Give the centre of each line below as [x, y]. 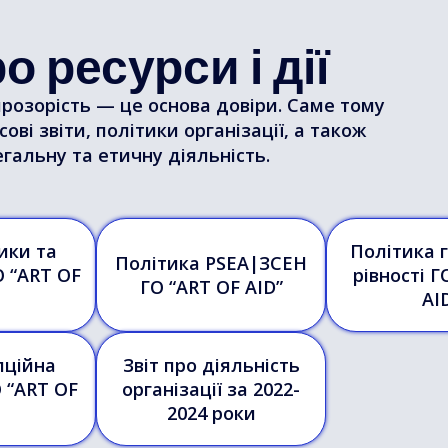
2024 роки [211, 413]
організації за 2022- [211, 389]
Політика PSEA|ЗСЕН [211, 263]
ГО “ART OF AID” [211, 287]
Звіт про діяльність [211, 365]
